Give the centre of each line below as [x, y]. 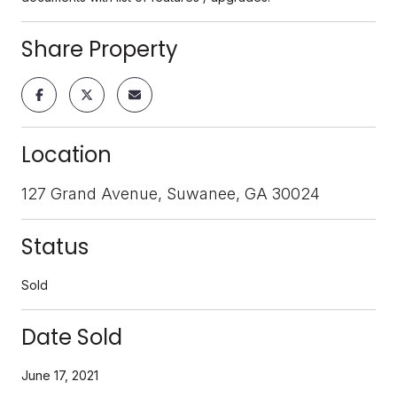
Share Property [100, 49]
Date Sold [72, 337]
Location [66, 154]
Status [55, 246]
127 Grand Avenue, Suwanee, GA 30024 [171, 193]
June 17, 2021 [60, 375]
